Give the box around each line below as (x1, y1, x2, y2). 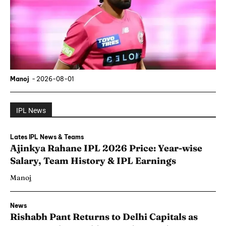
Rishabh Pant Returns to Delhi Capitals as (10, 211, 198, 223)
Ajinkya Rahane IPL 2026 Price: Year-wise (10, 142, 202, 154)
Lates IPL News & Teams (10, 133, 84, 141)
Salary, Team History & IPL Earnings (10, 155, 176, 167)
